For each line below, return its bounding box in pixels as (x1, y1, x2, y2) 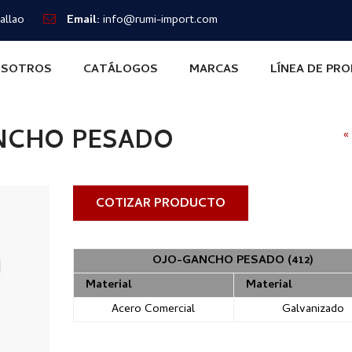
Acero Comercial (112, 300, 196, 319)
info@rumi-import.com (103, 11, 218, 30)
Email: (67, 11, 100, 30)
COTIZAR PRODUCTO (95, 194, 225, 214)
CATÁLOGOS (83, 60, 158, 79)
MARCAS (189, 60, 239, 79)
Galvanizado (282, 300, 345, 319)
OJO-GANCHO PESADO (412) (152, 251, 314, 270)
